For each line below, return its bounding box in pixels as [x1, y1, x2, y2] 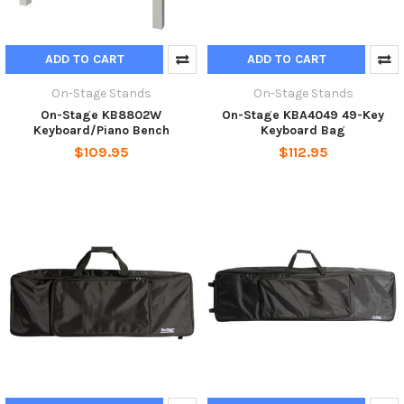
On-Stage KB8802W [41, 107, 161, 124]
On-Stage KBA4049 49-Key [222, 107, 384, 124]
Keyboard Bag [261, 123, 345, 139]
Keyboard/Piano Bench [32, 123, 170, 139]
